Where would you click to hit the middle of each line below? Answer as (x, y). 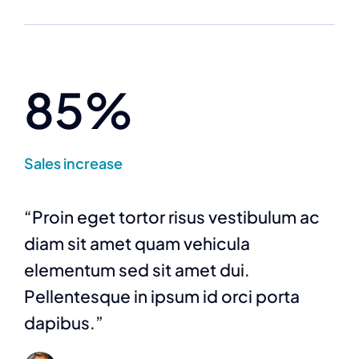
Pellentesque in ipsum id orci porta (162, 296)
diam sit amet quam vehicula (137, 243)
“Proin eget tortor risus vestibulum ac (172, 216)
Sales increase (73, 163)
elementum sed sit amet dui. (137, 269)
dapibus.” (64, 322)
